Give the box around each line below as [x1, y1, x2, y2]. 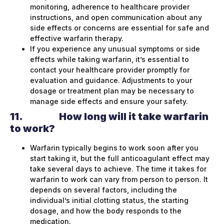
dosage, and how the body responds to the [30, 206, 181, 215]
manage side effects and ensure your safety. [30, 97, 188, 106]
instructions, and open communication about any [30, 13, 202, 22]
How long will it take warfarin [59, 110, 208, 123]
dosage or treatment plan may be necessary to [30, 86, 194, 95]
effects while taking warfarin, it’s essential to [30, 55, 189, 64]
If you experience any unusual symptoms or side [30, 44, 200, 53]
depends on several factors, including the [30, 185, 177, 194]
